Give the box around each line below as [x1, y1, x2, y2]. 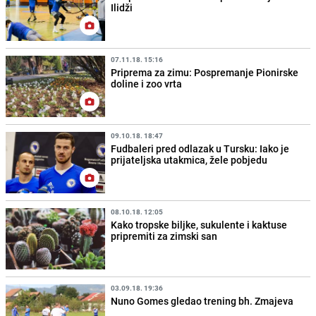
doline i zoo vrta [111, 76, 183, 90]
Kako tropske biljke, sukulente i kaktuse [111, 218, 288, 232]
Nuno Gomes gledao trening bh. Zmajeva [111, 294, 294, 308]
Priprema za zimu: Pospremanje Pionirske [111, 65, 299, 79]
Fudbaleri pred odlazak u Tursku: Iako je [111, 142, 290, 156]
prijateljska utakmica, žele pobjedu [111, 153, 268, 167]
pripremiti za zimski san [111, 229, 218, 243]
